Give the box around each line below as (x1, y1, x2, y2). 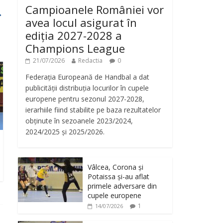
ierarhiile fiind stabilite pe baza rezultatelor (25, 105, 161, 114)
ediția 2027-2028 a (25, 27, 122, 43)
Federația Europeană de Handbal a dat (25, 72, 149, 82)
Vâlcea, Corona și (88, 162, 143, 172)
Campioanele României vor (25, 1, 164, 17)
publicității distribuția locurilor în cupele (25, 83, 149, 93)
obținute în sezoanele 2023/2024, (25, 115, 133, 125)
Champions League (25, 40, 125, 56)
